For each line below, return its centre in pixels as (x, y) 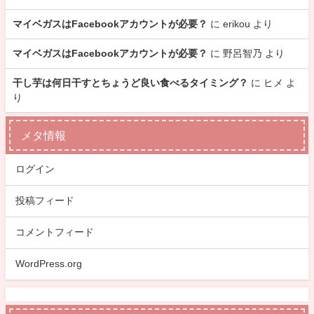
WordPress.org (49, 264)
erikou (237, 23)
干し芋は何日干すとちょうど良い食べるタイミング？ (130, 82)
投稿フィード (45, 201)
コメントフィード (55, 232)
